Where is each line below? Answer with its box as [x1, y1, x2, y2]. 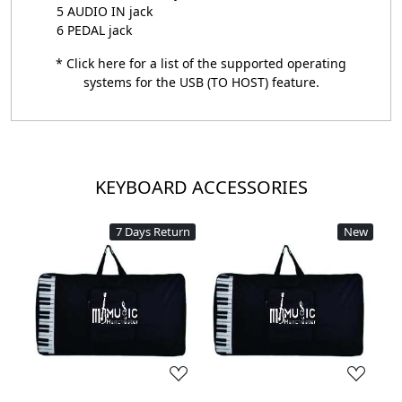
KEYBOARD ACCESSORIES [94, 175, 308, 199]
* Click [56, 55, 98, 72]
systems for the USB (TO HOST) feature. [83, 74, 319, 91]
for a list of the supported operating [126, 55, 346, 72]
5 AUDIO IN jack [57, 3, 153, 20]
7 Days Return [115, 223, 190, 240]
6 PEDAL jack [57, 22, 132, 39]
